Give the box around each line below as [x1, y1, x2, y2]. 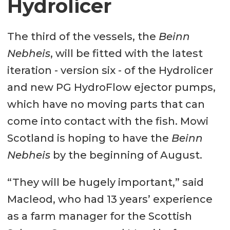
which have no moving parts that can [7, 98, 205, 110]
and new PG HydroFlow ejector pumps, [7, 81, 216, 93]
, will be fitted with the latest [50, 47, 203, 60]
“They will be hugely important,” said [7, 176, 204, 188]
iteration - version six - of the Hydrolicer [7, 64, 213, 76]
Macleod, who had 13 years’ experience [7, 193, 213, 205]
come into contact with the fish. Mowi [7, 114, 208, 127]
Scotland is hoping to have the [7, 131, 171, 144]
